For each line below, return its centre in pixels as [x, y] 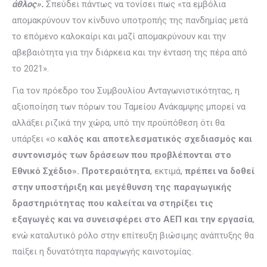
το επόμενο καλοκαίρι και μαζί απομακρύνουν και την [119, 36]
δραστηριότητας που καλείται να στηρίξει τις [113, 203]
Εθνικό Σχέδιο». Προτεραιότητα [81, 171]
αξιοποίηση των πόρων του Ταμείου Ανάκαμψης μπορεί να [129, 107]
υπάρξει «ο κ [37, 139]
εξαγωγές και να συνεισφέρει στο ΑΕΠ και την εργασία [132, 219]
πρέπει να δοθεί [220, 171]
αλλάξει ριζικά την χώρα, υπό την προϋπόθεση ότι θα [118, 123]
